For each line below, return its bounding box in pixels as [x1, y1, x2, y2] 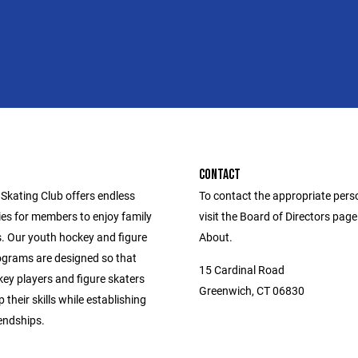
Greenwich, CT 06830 [199, 282, 304, 298]
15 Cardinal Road [199, 261, 284, 277]
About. [199, 229, 233, 245]
